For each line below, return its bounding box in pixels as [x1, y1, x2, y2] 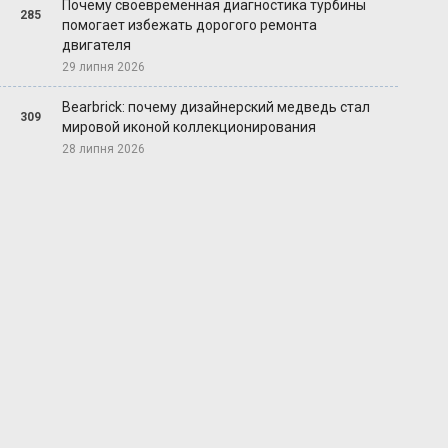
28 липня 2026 [62, 142, 146, 157]
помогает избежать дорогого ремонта [62, 17, 318, 34]
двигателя [62, 37, 132, 54]
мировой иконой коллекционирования [62, 119, 317, 136]
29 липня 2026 [62, 60, 146, 75]
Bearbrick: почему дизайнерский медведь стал [62, 99, 371, 116]
